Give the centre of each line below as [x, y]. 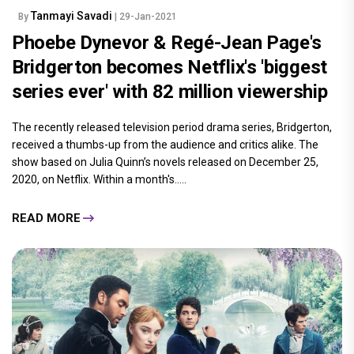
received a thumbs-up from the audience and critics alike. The [165, 145]
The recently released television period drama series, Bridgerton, [172, 128]
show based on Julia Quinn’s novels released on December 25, [165, 162]
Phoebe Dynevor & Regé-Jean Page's [167, 43]
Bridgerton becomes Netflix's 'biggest [169, 68]
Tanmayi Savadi [73, 16]
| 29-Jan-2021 [146, 17]
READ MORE [46, 218]
